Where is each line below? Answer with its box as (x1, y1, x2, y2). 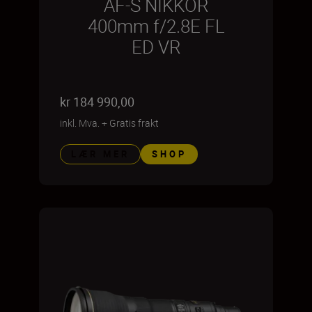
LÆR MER (71, 147, 130, 160)
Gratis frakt (109, 116, 159, 130)
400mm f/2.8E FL (87, 13, 225, 38)
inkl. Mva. (60, 116, 100, 130)
